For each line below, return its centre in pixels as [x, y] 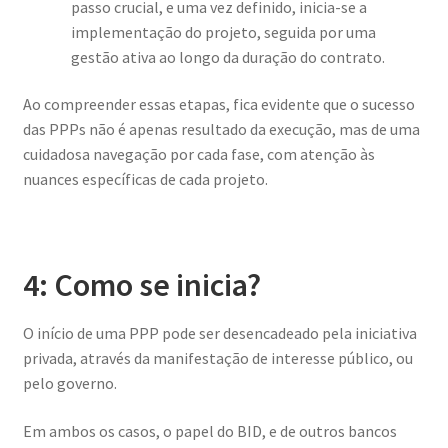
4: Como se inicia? [141, 284]
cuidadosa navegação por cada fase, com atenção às [198, 154]
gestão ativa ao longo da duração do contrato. [227, 56]
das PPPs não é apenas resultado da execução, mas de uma [221, 129]
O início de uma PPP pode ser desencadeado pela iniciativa [219, 332]
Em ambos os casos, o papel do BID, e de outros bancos [209, 430]
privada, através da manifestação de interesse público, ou [217, 357]
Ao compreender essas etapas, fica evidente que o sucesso [218, 104]
